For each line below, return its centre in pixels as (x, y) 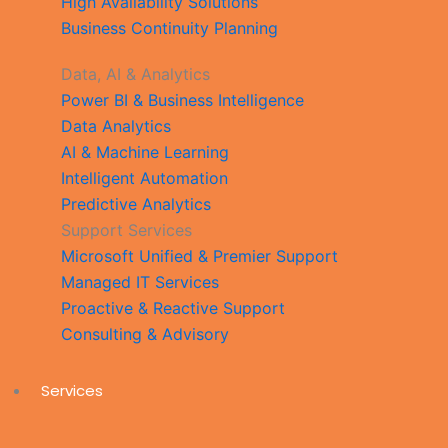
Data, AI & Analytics (136, 73)
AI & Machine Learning (145, 151)
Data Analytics (116, 125)
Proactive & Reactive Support (173, 307)
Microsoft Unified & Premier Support (200, 255)
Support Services (127, 229)
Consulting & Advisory (145, 333)
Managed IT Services (140, 281)
